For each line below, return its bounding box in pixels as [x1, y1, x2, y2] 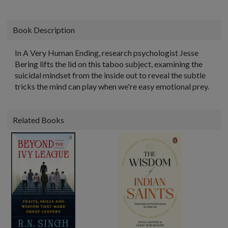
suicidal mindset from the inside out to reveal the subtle [15, 70, 206, 80]
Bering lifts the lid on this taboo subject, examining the [15, 59, 203, 69]
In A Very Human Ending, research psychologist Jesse [15, 48, 198, 58]
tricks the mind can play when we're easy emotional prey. [15, 81, 209, 91]
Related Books [13, 115, 64, 125]
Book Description [13, 25, 75, 35]
